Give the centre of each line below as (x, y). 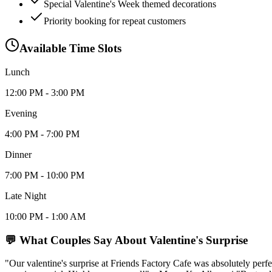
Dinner (18, 155)
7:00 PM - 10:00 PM (45, 175)
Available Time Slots (70, 49)
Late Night (25, 196)
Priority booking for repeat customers (115, 21)
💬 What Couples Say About (77, 240)
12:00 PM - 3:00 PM (45, 93)
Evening (21, 114)
